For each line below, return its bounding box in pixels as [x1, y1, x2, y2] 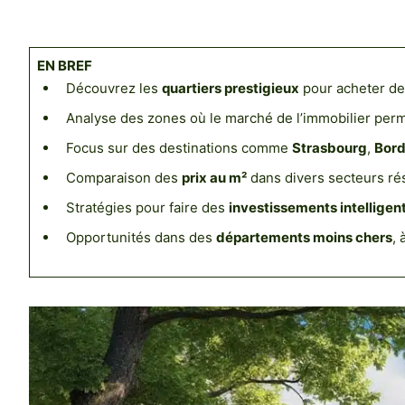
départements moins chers [215, 229, 392, 247]
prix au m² [181, 169, 247, 187]
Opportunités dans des [65, 229, 216, 247]
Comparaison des [65, 169, 182, 187]
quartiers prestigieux [161, 80, 299, 98]
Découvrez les [65, 80, 162, 98]
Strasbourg [291, 139, 367, 157]
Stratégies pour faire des [65, 199, 229, 217]
